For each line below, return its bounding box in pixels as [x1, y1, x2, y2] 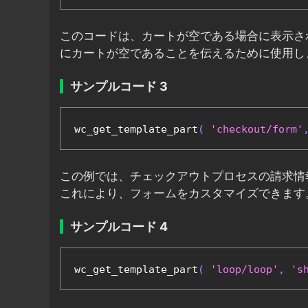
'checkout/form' [210, 123, 303, 136]
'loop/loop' [210, 263, 278, 276]
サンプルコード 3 [70, 79, 168, 94]
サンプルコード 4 [70, 219, 168, 234]
